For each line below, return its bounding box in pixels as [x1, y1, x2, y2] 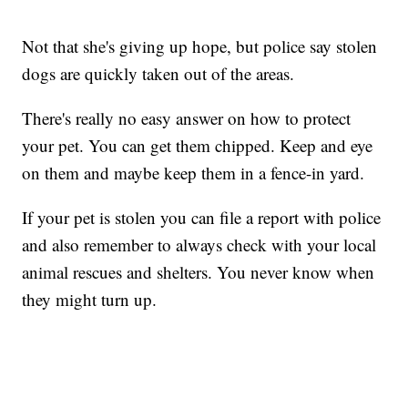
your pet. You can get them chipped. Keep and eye [22, 134, 373, 158]
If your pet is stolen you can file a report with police [22, 206, 382, 229]
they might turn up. [22, 288, 158, 311]
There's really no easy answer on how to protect [22, 107, 352, 130]
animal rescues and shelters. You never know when [22, 260, 375, 284]
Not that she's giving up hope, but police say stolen [22, 35, 378, 58]
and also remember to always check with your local [22, 233, 377, 257]
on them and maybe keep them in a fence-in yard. [22, 161, 365, 185]
